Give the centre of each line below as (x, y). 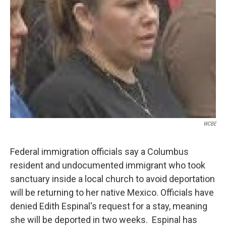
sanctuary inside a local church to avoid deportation (112, 179)
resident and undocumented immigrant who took (108, 165)
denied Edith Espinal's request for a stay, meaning (109, 206)
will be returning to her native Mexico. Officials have (112, 193)
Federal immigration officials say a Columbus (99, 152)
